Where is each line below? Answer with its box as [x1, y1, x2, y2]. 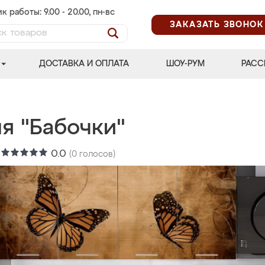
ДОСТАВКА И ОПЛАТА [39, 60, 130, 68]
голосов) [77, 150, 115, 159]
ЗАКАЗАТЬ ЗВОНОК [170, 20, 264, 29]
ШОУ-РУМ [166, 60, 205, 68]
